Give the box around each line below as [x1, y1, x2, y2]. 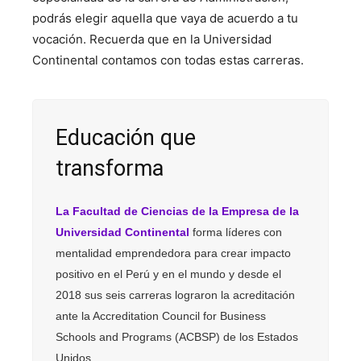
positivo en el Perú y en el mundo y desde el [56, 268, 281, 280]
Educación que [56, 125, 196, 151]
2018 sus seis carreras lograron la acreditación [56, 288, 295, 301]
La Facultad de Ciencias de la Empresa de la [56, 205, 299, 218]
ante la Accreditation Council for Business [56, 309, 266, 322]
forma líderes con [193, 226, 282, 239]
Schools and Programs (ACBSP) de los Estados [56, 330, 298, 343]
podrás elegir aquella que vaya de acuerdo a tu [32, 10, 298, 26]
